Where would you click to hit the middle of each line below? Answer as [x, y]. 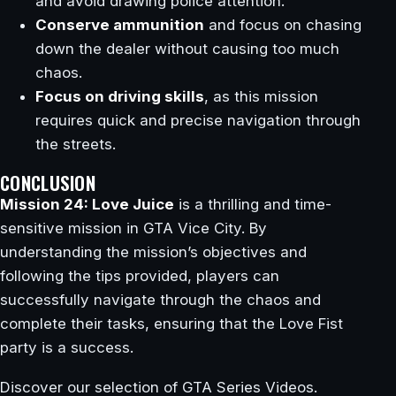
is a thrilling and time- [253, 204]
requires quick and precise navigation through [198, 121]
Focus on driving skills [120, 97]
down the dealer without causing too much [187, 49]
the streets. [76, 145]
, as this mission [261, 97]
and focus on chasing [283, 25]
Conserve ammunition [120, 25]
